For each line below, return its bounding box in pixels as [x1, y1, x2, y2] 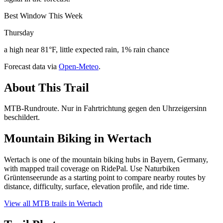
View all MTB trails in [4, 199, 77, 208]
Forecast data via [4, 62, 57, 71]
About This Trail [4, 81, 89, 94]
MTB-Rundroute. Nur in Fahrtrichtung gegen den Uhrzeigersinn [4, 104, 207, 113]
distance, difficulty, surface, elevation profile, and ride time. [4, 182, 189, 191]
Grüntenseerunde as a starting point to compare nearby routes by [4, 173, 206, 182]
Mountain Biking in [4, 132, 107, 145]
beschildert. [4, 113, 40, 122]
